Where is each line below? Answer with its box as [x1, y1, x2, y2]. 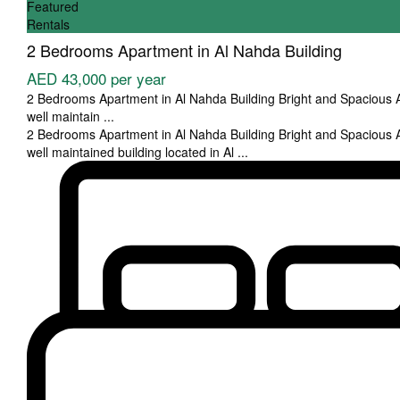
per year [111, 67, 166, 89]
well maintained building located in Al [27, 143, 237, 161]
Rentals [27, 15, 70, 33]
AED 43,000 [27, 67, 111, 89]
